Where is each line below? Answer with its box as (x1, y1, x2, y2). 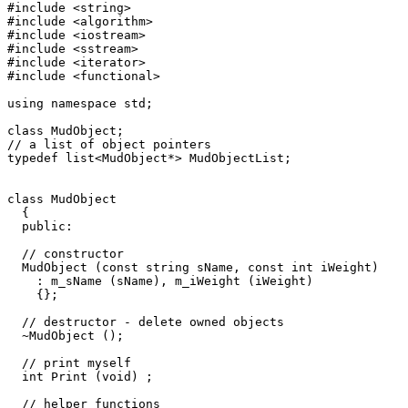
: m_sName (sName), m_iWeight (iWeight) (7, 273, 328, 288)
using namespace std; (7, 96, 153, 110)
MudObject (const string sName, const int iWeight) (7, 260, 379, 274)
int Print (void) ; (7, 369, 153, 383)
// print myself (7, 355, 146, 370)
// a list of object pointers (7, 137, 211, 151)
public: (7, 219, 73, 233)
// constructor (7, 246, 131, 260)
